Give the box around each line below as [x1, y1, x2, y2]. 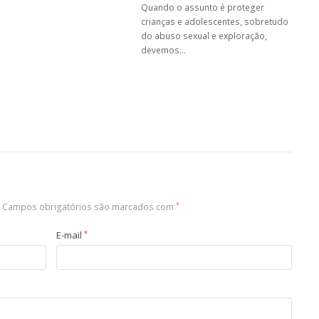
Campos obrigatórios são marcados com [2, 200, 176, 213]
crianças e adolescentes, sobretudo [141, 16, 289, 28]
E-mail [56, 228, 84, 241]
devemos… [141, 44, 187, 57]
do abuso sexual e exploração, [141, 30, 268, 43]
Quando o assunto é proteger [141, 1, 265, 14]
